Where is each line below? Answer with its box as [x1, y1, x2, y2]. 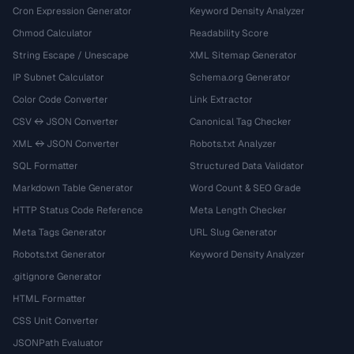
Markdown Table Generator [13, 182, 134, 194]
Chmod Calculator [13, 27, 92, 40]
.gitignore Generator [13, 270, 102, 283]
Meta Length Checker [190, 204, 287, 217]
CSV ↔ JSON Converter [13, 115, 119, 128]
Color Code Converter [13, 93, 108, 106]
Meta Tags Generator [13, 226, 107, 239]
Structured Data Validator [190, 160, 304, 172]
